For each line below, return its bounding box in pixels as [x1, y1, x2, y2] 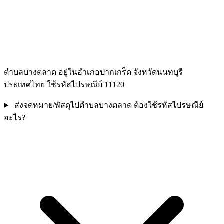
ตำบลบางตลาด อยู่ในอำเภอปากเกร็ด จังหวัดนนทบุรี [4, 68, 183, 77]
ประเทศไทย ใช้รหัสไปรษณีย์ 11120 [4, 80, 124, 89]
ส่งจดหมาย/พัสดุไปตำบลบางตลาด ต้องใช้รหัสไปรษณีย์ [14, 101, 203, 110]
